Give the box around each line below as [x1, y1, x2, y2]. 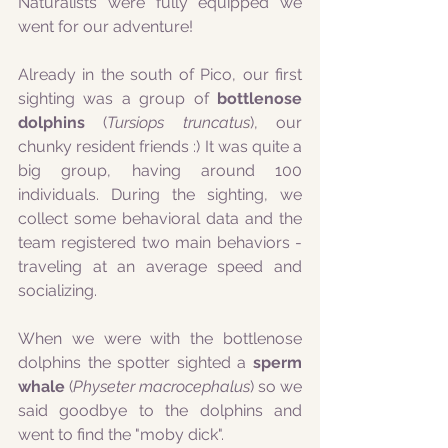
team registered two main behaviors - [18, 233, 302, 252]
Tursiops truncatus [107, 113, 250, 132]
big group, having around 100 [18, 161, 302, 180]
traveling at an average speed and [18, 257, 302, 276]
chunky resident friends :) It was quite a [18, 137, 302, 156]
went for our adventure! [18, 17, 193, 36]
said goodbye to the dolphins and [18, 401, 302, 420]
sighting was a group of [18, 89, 217, 108]
